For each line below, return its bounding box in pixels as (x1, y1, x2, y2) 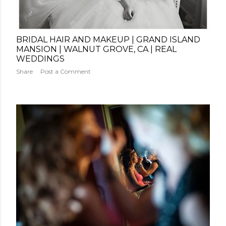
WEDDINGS (16, 54, 65, 64)
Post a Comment (40, 68, 91, 76)
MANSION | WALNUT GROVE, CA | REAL (16, 44, 177, 54)
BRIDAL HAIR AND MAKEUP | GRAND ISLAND (16, 35, 200, 45)
